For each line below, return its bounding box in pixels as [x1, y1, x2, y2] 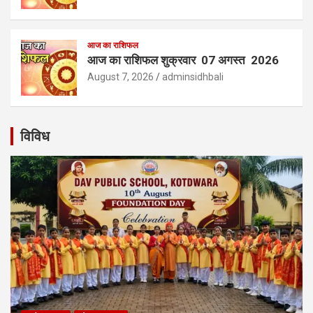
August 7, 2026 [87, 71, 154, 82]
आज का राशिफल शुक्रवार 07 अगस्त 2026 [87, 52, 279, 67]
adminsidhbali [162, 71, 224, 82]
